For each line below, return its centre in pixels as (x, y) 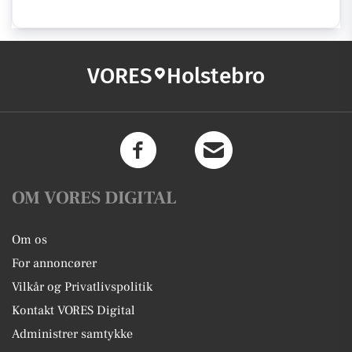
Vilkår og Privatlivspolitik (82, 287)
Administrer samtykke (72, 334)
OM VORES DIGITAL (94, 198)
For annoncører (54, 263)
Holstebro (216, 76)
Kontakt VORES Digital (73, 310)
